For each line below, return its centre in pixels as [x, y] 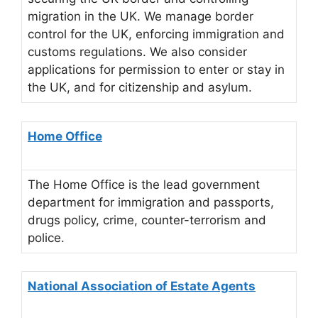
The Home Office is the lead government [144, 184]
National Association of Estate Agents [142, 286]
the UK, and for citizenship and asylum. [140, 88]
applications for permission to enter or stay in [156, 70]
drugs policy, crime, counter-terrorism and [147, 220]
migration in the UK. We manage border [141, 17]
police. [46, 237]
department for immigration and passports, [151, 202]
